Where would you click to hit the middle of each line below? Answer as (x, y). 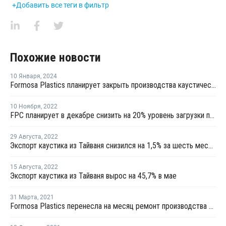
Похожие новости (55, 57)
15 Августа (26, 167)
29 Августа (26, 136)
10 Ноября (25, 106)
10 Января (25, 76)
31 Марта (24, 197)
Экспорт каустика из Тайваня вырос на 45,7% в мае (93, 176)
